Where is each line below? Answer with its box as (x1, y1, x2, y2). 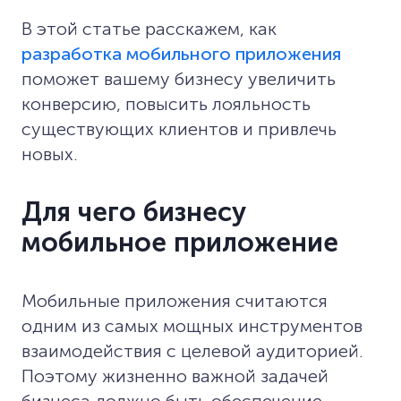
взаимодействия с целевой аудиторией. (21, 339, 363, 362)
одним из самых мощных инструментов (21, 314, 363, 337)
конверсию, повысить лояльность (21, 92, 311, 115)
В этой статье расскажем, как (21, 17, 277, 39)
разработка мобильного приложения (21, 42, 341, 64)
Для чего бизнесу (21, 195, 246, 228)
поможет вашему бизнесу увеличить (21, 67, 336, 90)
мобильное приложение (21, 226, 338, 259)
